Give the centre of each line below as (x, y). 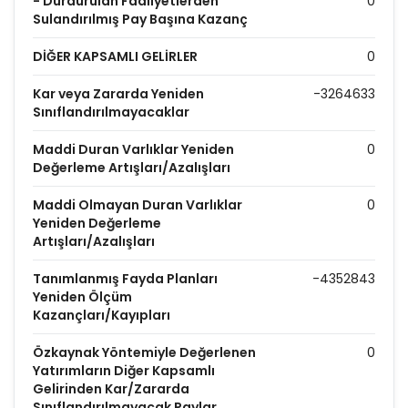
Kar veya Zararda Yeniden (118, 94)
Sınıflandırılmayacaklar (111, 112)
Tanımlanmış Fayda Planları (125, 279)
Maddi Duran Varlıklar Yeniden (133, 149)
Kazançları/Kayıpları (102, 315)
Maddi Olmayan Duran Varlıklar (138, 205)
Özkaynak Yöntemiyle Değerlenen (144, 352)
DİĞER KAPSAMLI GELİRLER (115, 56)
